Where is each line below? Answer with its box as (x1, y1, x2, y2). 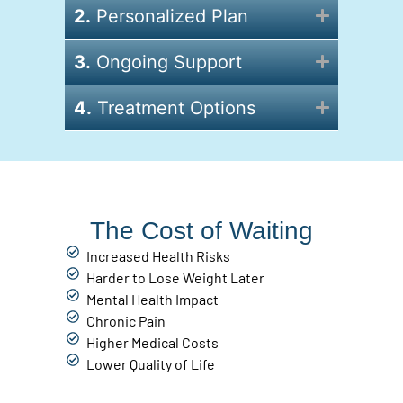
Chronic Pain (86, 311, 166, 329)
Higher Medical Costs (86, 333, 219, 351)
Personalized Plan (90, 4, 248, 27)
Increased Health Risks (86, 246, 231, 264)
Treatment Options (91, 96, 255, 119)
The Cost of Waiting (90, 216, 313, 245)
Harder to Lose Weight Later (86, 268, 265, 286)
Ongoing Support (90, 50, 242, 73)
